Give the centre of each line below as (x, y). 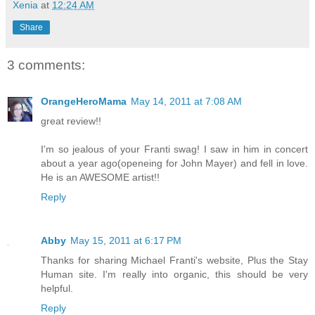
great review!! (71, 121)
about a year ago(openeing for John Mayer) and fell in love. (174, 163)
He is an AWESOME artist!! (100, 178)
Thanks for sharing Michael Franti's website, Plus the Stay (174, 261)
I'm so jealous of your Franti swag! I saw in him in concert (174, 149)
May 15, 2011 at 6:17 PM (126, 241)
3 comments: (46, 65)
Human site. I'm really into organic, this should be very (174, 275)
